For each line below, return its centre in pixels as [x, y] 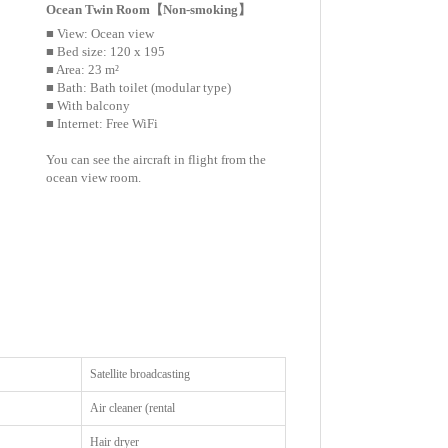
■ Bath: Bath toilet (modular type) [139, 88]
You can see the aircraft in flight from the [156, 160]
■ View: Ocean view [100, 34]
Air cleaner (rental [133, 407]
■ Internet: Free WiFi [102, 124]
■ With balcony [88, 106]
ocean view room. [94, 178]
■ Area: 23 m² [83, 70]
